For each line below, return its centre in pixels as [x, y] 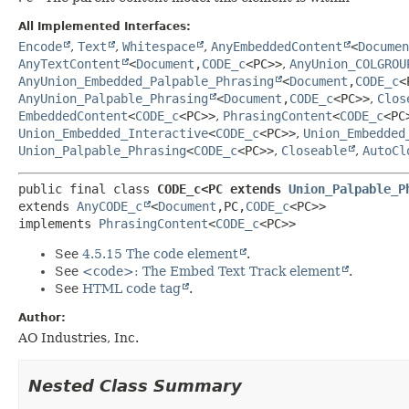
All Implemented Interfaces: [105, 26]
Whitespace [159, 46]
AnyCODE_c [110, 206]
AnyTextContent [69, 63]
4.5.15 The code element [160, 253]
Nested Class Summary [135, 385]
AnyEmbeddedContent [277, 46]
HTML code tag [131, 288]
